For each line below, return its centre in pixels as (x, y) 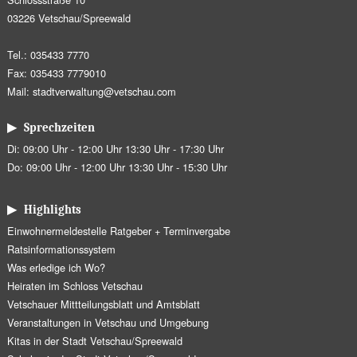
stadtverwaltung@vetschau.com (104, 92)
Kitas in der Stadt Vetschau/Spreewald (94, 341)
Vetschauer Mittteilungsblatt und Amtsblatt (103, 304)
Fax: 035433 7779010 (56, 73)
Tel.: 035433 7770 (48, 55)
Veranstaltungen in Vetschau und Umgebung (108, 323)
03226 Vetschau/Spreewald (69, 18)
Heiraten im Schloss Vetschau (75, 286)
